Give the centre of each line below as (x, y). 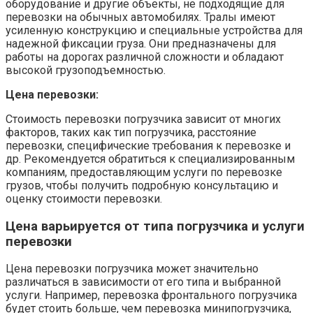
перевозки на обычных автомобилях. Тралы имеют (140, 17)
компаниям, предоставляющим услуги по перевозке (144, 172)
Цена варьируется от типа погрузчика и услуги (155, 226)
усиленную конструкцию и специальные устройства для (154, 30)
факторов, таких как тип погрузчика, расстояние (131, 132)
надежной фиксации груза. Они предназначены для (141, 43)
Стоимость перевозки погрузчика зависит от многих (143, 119)
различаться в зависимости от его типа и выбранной (143, 282)
